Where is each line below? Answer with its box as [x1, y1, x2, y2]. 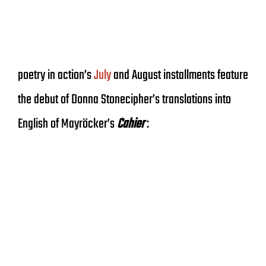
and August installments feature [111, 65, 248, 86]
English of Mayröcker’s [18, 113, 117, 135]
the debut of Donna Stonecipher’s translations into [18, 89, 231, 110]
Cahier [117, 113, 147, 135]
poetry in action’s [18, 65, 94, 86]
